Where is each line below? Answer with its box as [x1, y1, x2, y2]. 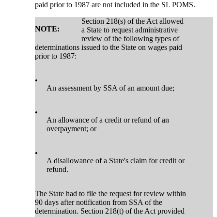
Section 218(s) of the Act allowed [81, 16, 184, 25]
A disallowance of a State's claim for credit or [46, 156, 185, 165]
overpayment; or [46, 124, 97, 133]
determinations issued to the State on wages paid [35, 43, 183, 51]
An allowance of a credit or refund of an [46, 115, 170, 124]
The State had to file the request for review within [35, 189, 186, 198]
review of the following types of [81, 34, 180, 43]
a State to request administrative [81, 25, 178, 34]
